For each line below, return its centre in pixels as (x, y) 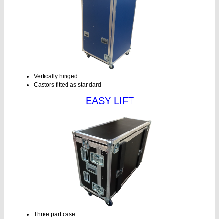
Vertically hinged (56, 77)
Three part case (55, 214)
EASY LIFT (109, 101)
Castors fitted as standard (67, 85)
